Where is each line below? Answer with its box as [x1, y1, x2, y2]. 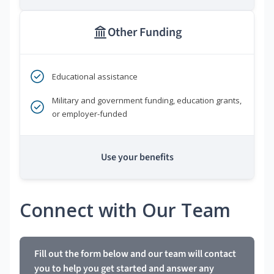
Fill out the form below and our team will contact [34, 247, 236, 261]
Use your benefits [100, 150, 174, 165]
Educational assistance [52, 71, 138, 83]
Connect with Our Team [20, 198, 231, 223]
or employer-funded [52, 108, 127, 120]
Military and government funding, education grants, [52, 95, 242, 106]
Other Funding [107, 24, 182, 42]
